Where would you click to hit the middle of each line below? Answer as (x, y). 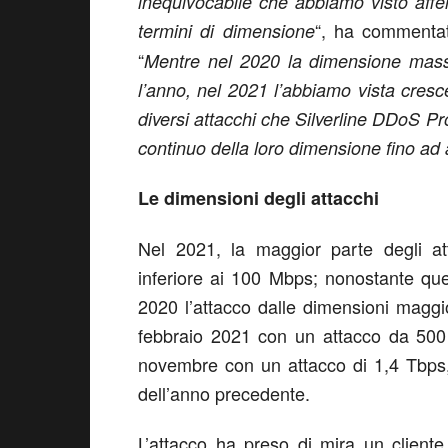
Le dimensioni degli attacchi (258, 198)
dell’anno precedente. (224, 393)
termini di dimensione (226, 30)
